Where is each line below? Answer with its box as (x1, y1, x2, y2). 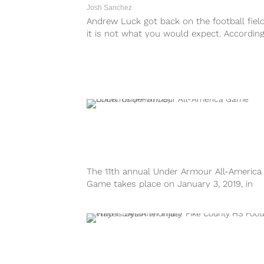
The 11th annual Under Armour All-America (87, 166, 262, 177)
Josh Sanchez (87, 4, 132, 12)
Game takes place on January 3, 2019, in (87, 179, 253, 189)
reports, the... (87, 41, 141, 52)
